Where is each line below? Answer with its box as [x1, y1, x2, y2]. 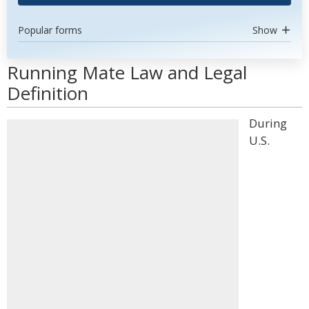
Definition [7, 81, 88, 106]
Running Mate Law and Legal [7, 60, 247, 85]
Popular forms [18, 23, 82, 37]
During [249, 115, 287, 131]
